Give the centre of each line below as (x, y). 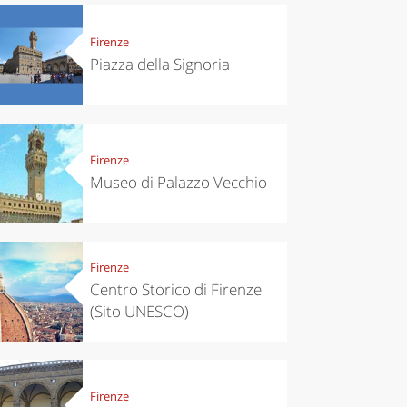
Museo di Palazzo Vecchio (178, 183)
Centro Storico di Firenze (175, 290)
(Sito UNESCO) (139, 312)
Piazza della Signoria (159, 65)
